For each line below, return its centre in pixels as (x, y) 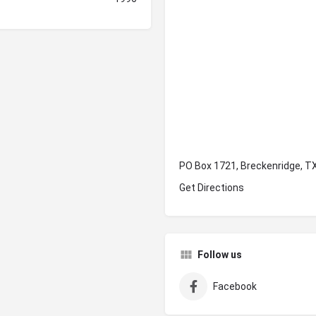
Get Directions (212, 188)
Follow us (220, 255)
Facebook (235, 287)
